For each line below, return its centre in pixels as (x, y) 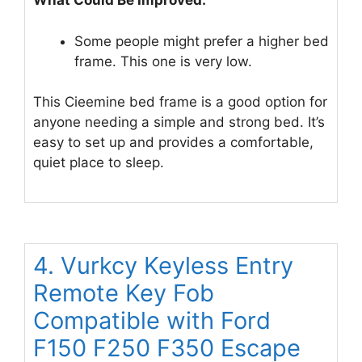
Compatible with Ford (152, 320)
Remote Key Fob (124, 293)
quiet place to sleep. (99, 163)
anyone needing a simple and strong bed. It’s (179, 122)
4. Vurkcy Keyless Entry (163, 265)
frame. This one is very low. (163, 61)
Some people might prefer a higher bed (202, 41)
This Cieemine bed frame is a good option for (180, 102)
